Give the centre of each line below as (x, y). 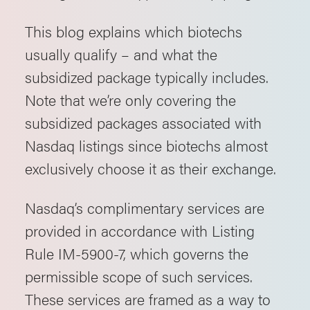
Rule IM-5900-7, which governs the (137, 253)
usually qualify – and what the (121, 54)
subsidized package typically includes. (147, 76)
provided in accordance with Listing (140, 230)
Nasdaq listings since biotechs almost (146, 145)
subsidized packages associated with (143, 122)
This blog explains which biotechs (134, 31)
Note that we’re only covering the (130, 99)
